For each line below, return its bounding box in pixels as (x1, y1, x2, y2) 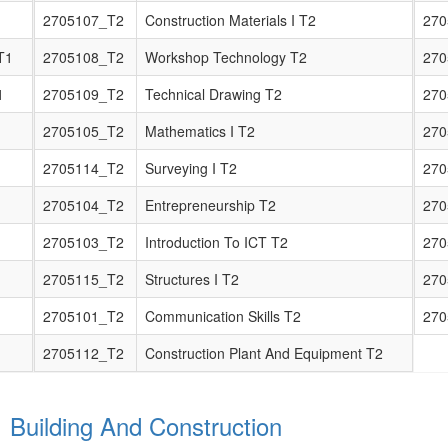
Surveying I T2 (145, 158, 237, 178)
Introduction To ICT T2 (145, 232, 288, 252)
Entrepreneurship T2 (145, 195, 276, 215)
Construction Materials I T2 (145, 10, 316, 30)
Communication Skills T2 (145, 306, 301, 326)
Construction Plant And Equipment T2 (145, 343, 383, 363)
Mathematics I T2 (145, 121, 255, 141)
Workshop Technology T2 (145, 47, 307, 67)
